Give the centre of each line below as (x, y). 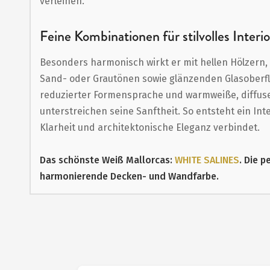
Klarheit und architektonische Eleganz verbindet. (149, 127)
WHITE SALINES (207, 160)
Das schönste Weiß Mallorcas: (107, 160)
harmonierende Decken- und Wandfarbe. (129, 176)
